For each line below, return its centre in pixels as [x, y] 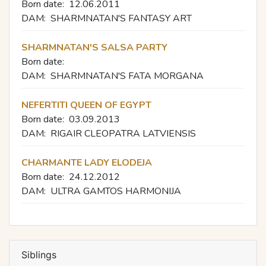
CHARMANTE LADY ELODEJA [87, 162]
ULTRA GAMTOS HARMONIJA [116, 191]
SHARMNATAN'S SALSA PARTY [94, 47]
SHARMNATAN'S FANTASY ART [121, 18]
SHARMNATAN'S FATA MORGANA [127, 76]
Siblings [39, 254]
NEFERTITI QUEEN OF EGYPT [86, 105]
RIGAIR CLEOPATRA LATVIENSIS [123, 133]
